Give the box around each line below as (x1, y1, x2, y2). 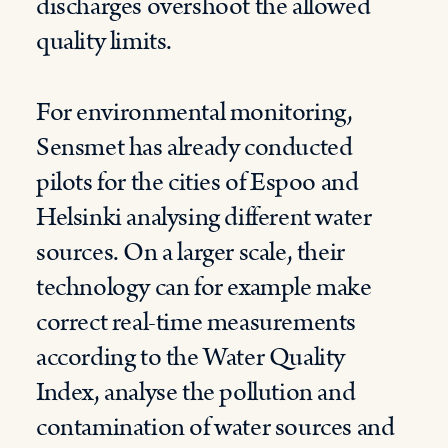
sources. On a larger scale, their (36, 234, 345, 271)
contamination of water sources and (36, 409, 395, 446)
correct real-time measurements (36, 304, 357, 341)
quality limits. (36, 23, 172, 60)
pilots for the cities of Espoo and (36, 164, 359, 201)
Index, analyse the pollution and (36, 374, 356, 411)
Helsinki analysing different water (36, 199, 372, 236)
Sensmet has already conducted (36, 129, 353, 166)
